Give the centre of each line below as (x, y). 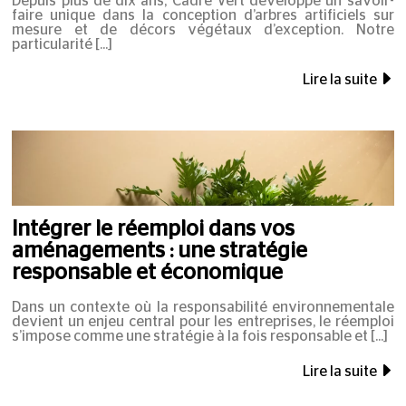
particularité (53, 44)
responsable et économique (148, 272)
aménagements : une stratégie (160, 251)
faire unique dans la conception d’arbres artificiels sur (203, 15)
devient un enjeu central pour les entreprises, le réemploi (203, 321)
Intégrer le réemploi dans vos (154, 229)
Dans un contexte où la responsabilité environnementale (203, 307)
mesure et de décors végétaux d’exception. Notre (203, 29)
